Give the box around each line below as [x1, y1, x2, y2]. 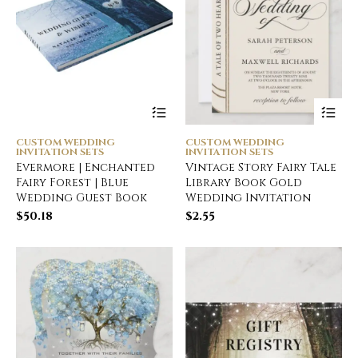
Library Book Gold [185, 174, 303, 190]
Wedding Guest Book [16, 189, 147, 205]
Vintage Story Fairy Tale [185, 159, 337, 175]
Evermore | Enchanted [16, 159, 155, 175]
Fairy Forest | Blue [16, 174, 129, 190]
